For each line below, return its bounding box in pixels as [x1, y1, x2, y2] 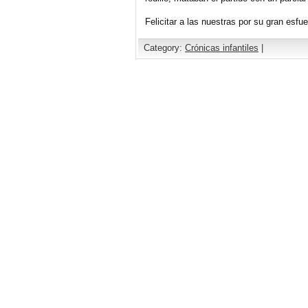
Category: [144, 43, 185, 54]
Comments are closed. [142, 80, 232, 91]
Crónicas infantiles [185, 43, 258, 54]
